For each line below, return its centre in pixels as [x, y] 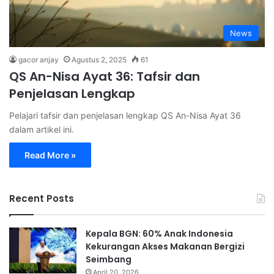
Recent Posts [42, 199]
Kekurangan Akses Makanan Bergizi [165, 247]
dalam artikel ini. [42, 130]
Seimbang [109, 260]
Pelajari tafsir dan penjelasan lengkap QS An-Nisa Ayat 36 [125, 116]
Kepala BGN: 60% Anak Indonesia [159, 234]
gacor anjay [39, 60]
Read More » [50, 155]
